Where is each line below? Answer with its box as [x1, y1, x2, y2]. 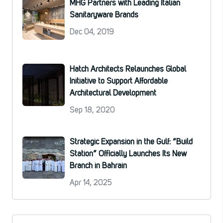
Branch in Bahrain [70, 162, 127, 170]
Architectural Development [70, 89, 156, 98]
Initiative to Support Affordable [70, 77, 168, 86]
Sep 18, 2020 [70, 106, 115, 114]
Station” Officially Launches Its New [70, 150, 187, 158]
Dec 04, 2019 [70, 28, 114, 36]
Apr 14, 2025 [70, 179, 112, 187]
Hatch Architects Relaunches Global [70, 65, 186, 74]
